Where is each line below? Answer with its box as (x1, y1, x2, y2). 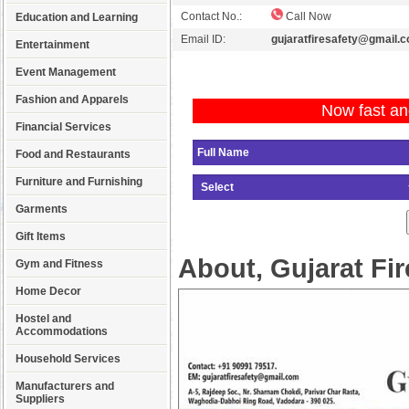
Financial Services (16, 121, 111, 133)
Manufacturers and (16, 380, 114, 393)
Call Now (283, 10, 331, 23)
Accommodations (16, 325, 108, 338)
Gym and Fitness (16, 257, 103, 270)
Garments (16, 203, 68, 215)
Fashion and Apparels (16, 93, 129, 106)
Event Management (16, 66, 116, 79)
